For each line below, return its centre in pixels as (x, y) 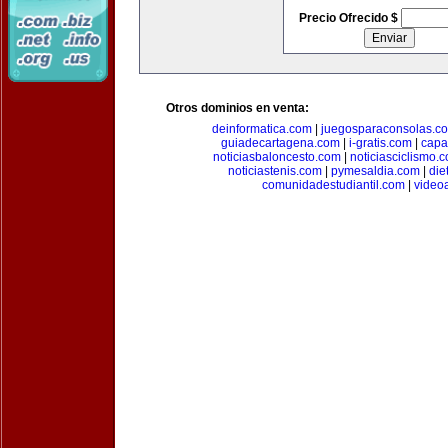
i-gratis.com (380, 143)
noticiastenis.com (275, 171)
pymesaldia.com (375, 171)
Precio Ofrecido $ (349, 18)
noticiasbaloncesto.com (277, 157)
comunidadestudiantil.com (333, 185)
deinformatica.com (262, 129)
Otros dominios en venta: (237, 108)
